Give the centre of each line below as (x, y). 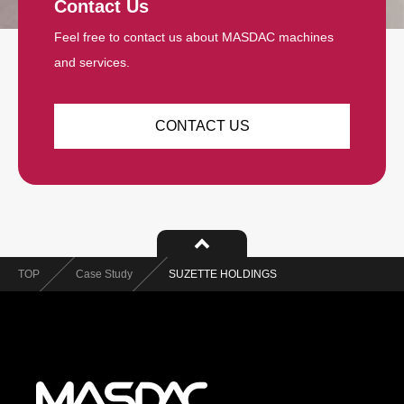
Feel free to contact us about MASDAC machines (194, 37)
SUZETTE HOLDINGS (223, 275)
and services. (92, 63)
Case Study (104, 275)
